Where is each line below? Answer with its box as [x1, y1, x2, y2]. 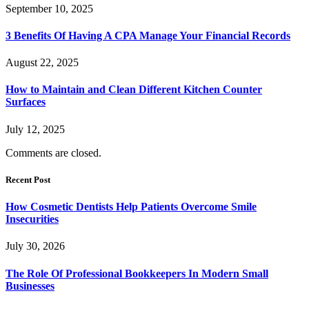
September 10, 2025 [6, 2, 93, 14]
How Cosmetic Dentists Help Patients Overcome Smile [6, 201, 257, 213]
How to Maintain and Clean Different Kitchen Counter [6, 83, 262, 96]
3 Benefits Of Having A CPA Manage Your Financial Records [6, 29, 290, 41]
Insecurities [6, 213, 59, 226]
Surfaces [6, 96, 46, 108]
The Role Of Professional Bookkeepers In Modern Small [6, 267, 268, 279]
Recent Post [6, 174, 50, 185]
